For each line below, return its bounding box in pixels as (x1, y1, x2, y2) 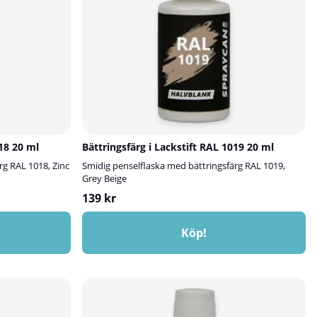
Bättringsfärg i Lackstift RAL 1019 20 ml (82, 140, 274, 154)
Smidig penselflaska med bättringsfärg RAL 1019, (82, 159, 285, 172)
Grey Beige (82, 172, 127, 185)
